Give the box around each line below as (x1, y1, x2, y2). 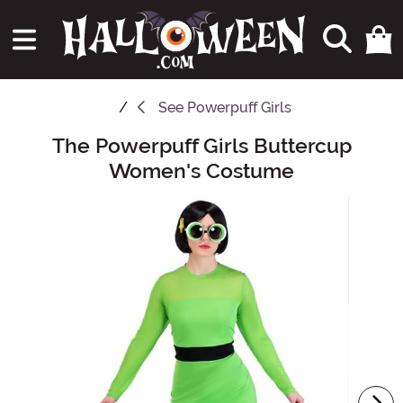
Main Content (8, 134, 98, 152)
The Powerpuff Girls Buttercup (51, 133, 352, 159)
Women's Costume (109, 158, 294, 184)
